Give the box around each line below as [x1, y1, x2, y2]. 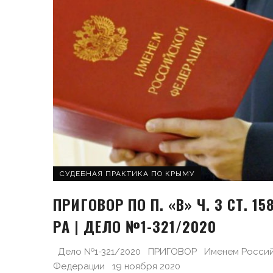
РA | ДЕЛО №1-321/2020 [53, 214, 216, 237]
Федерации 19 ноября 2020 [53, 260, 180, 272]
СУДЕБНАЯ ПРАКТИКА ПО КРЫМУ [60, 169, 194, 178]
